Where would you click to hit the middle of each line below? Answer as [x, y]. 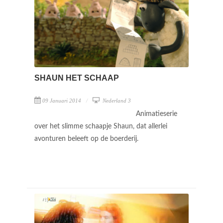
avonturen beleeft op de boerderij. [87, 139]
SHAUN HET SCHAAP [77, 78]
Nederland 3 [116, 101]
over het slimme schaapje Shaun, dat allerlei [101, 127]
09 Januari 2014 [62, 101]
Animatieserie [157, 114]
